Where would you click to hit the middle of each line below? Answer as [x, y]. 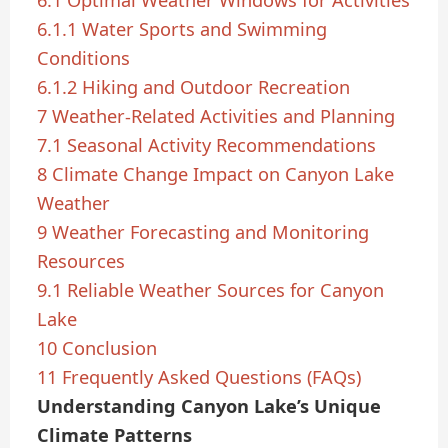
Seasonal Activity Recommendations [222, 144]
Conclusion [110, 347]
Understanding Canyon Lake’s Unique [209, 405]
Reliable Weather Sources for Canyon [226, 289]
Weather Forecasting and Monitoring [211, 231]
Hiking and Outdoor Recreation [216, 86]
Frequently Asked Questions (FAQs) [212, 376]
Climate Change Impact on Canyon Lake [223, 173]
